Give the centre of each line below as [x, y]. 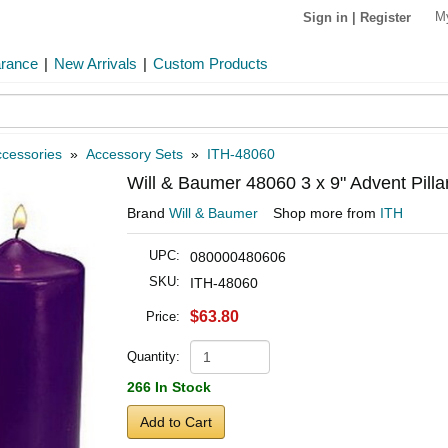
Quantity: [153, 356]
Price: [163, 316]
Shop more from [326, 213]
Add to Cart [176, 422]
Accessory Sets [134, 154]
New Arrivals [95, 63]
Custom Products [210, 63]
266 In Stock [169, 387]
